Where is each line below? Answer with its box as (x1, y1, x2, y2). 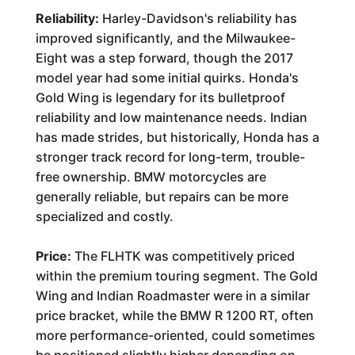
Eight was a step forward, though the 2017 (35, 50, 293, 66)
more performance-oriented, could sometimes (35, 327, 315, 343)
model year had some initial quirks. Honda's (35, 70, 299, 86)
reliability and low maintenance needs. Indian (35, 109, 307, 125)
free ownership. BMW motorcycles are (35, 169, 266, 185)
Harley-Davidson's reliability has (98, 10, 297, 26)
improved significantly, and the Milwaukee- (35, 30, 296, 46)
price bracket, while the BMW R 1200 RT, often (35, 307, 314, 323)
